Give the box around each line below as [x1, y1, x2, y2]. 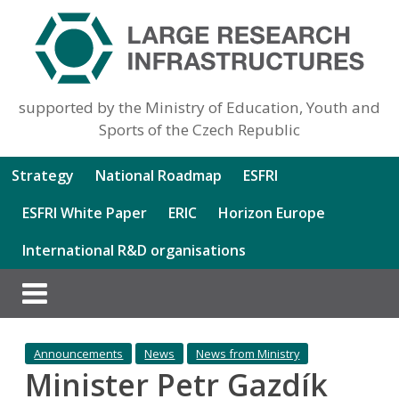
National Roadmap [95, 165, 223, 185]
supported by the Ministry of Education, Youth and [18, 96, 380, 118]
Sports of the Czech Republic [98, 118, 300, 140]
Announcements [34, 345, 124, 362]
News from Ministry [196, 345, 300, 362]
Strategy [12, 165, 75, 185]
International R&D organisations [22, 240, 247, 260]
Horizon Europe [218, 202, 326, 223]
